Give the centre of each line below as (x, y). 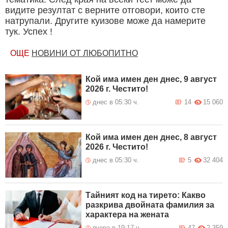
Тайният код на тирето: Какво (146, 195)
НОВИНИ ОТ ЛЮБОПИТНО (85, 53)
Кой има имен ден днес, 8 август (151, 137)
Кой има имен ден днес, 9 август (151, 79)
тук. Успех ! (29, 32)
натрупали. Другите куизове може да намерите (105, 21)
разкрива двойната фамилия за (150, 205)
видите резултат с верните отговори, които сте (105, 10)
